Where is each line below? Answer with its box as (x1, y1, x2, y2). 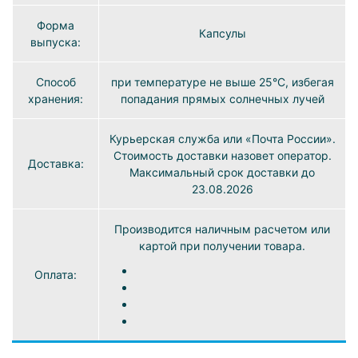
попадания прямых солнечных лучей (120, 92, 324, 106)
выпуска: (30, 35, 81, 50)
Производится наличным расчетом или (114, 222, 330, 237)
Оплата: (34, 268, 77, 282)
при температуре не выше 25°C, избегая (110, 75, 334, 89)
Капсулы (198, 26, 246, 41)
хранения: (28, 92, 83, 106)
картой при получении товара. (139, 239, 305, 253)
